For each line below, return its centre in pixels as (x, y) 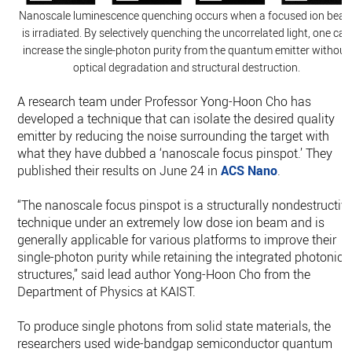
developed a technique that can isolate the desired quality (176, 119)
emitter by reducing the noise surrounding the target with (174, 136)
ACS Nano (249, 171)
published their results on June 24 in (119, 171)
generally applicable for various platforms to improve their (177, 240)
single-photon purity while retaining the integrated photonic (181, 257)
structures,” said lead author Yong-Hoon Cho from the (164, 275)
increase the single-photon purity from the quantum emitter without (187, 50)
